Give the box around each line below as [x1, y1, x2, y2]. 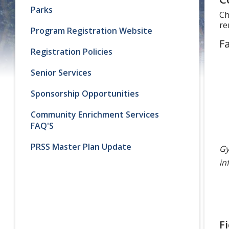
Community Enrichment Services [31, 108, 159, 120]
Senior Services [31, 66, 91, 78]
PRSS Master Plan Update [31, 141, 131, 152]
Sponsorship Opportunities [31, 87, 139, 99]
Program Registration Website [31, 25, 152, 36]
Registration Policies [31, 45, 112, 57]
